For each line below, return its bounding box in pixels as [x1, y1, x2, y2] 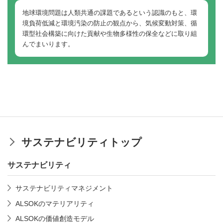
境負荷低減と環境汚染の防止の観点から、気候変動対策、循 [22, 19, 197, 27]
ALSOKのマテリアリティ [15, 199, 94, 208]
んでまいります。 [22, 40, 74, 48]
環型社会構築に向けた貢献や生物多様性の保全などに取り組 [22, 29, 197, 37]
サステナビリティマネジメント [15, 184, 113, 193]
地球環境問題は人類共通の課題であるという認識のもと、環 [22, 8, 197, 16]
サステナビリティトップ [21, 136, 142, 148]
